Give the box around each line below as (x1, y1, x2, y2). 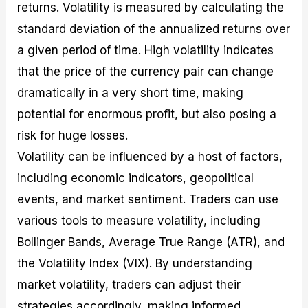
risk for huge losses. (17, 128, 129, 142)
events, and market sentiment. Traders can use (17, 192, 279, 206)
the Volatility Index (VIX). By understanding (17, 256, 253, 270)
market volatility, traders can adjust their (17, 277, 241, 291)
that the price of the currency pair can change (17, 64, 274, 78)
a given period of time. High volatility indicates (17, 43, 274, 57)
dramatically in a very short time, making (17, 85, 244, 100)
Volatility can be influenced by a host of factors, (17, 149, 283, 164)
